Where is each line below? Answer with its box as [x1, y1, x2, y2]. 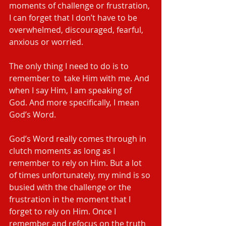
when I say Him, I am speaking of [9, 85, 134, 96]
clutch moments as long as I [9, 145, 117, 156]
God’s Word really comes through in [9, 133, 148, 144]
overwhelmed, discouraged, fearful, [9, 24, 145, 35]
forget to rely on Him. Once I [9, 206, 118, 217]
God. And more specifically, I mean [9, 97, 141, 108]
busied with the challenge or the [9, 182, 133, 193]
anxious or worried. [9, 36, 83, 47]
